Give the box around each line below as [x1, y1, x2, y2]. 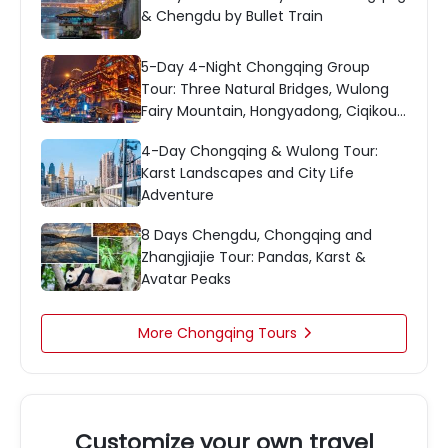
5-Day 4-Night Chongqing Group [141, 57, 370, 77]
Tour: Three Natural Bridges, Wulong [141, 79, 389, 99]
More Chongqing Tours [137, 323, 297, 343]
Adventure [141, 185, 214, 205]
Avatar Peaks [141, 269, 231, 289]
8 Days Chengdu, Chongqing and [141, 225, 372, 245]
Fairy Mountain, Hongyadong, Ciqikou [141, 101, 397, 121]
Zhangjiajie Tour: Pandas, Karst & [141, 247, 366, 267]
